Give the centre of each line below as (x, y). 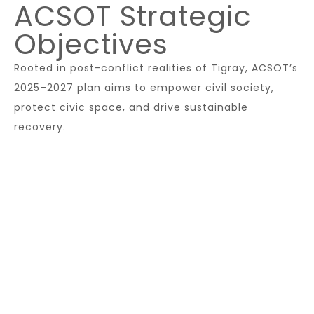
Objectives (91, 44)
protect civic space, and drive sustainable (131, 107)
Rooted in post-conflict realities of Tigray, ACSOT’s (156, 68)
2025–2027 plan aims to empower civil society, (144, 88)
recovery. (40, 127)
